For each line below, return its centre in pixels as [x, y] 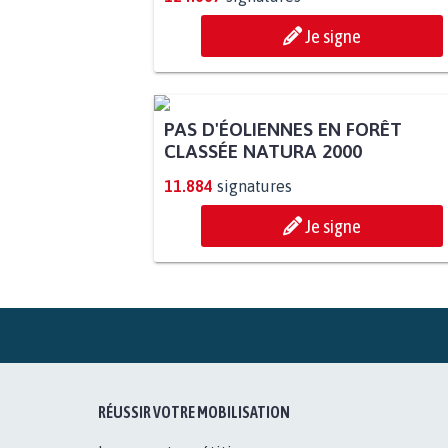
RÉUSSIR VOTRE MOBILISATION [194, 411]
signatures [254, 185]
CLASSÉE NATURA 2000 [262, 150]
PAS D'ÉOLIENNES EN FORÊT [282, 128]
